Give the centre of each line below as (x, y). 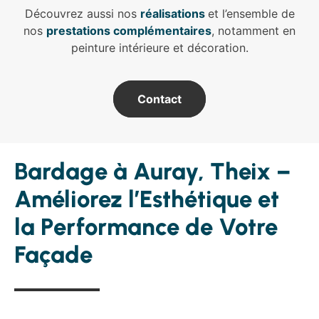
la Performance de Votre (146, 226)
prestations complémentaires (129, 30)
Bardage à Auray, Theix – (152, 171)
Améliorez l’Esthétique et (147, 199)
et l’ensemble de (251, 13)
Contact (159, 99)
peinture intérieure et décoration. (159, 47)
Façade (53, 254)
